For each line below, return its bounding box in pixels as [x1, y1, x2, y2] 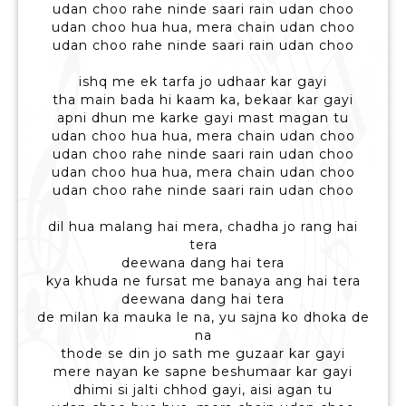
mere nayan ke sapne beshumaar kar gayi [53, 363, 353, 381]
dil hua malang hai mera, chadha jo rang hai [48, 218, 358, 236]
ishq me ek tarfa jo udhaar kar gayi [79, 73, 327, 91]
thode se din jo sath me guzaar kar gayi [61, 345, 345, 362]
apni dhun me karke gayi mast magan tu [57, 110, 349, 127]
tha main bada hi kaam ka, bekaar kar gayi [53, 92, 353, 109]
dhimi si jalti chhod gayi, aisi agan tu [73, 382, 333, 399]
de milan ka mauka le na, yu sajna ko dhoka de [36, 309, 370, 326]
